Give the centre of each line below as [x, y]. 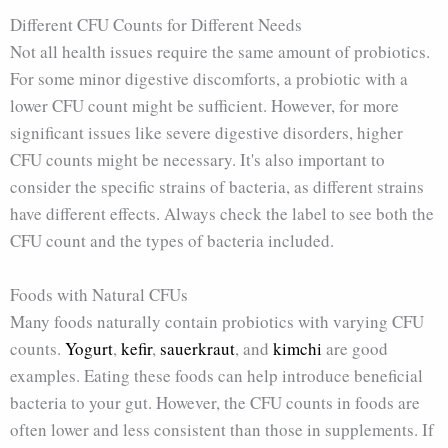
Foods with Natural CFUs [99, 295]
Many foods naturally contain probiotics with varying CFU [217, 322]
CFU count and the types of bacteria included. [172, 241]
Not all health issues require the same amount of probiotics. [220, 52]
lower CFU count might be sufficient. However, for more [204, 106]
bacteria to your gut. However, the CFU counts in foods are [215, 403]
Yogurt [89, 349]
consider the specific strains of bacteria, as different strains [217, 187]
